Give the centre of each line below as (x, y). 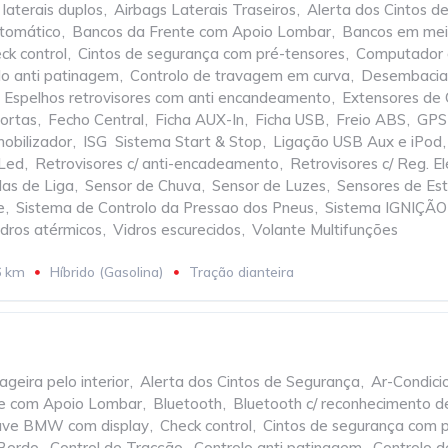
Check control (206, 425)
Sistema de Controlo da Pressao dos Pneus (165, 207)
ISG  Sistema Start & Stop (172, 141)
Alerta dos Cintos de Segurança (250, 381)
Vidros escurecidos (177, 229)
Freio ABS (371, 119)
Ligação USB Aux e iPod (357, 141)
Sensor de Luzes (269, 185)
